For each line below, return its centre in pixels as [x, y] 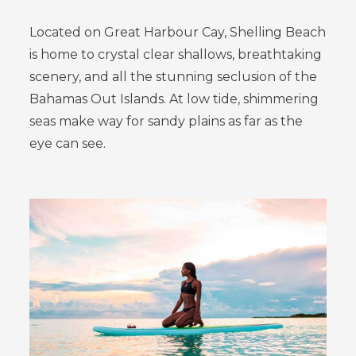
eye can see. [68, 144]
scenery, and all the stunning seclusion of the [174, 77]
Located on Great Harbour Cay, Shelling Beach [178, 33]
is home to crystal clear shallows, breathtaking [176, 55]
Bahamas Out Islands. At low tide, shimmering [174, 99]
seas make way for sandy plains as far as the [166, 122]
